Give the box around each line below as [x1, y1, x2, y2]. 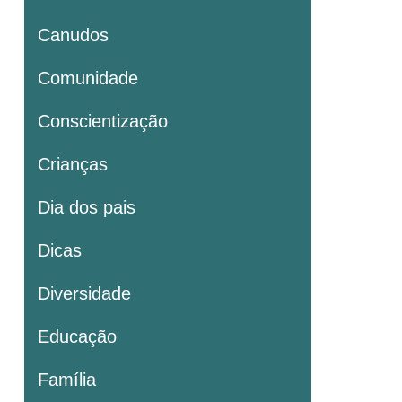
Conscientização [38, 111, 168, 132]
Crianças [38, 154, 108, 175]
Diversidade [38, 284, 131, 304]
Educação [38, 327, 117, 347]
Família [38, 370, 96, 390]
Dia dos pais [38, 197, 135, 218]
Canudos [38, 25, 109, 46]
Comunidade [38, 68, 138, 89]
